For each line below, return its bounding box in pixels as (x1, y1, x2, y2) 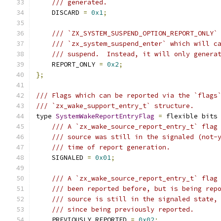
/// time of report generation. (52, 143, 170, 151)
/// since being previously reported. (52, 205, 194, 214)
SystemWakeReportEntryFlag (56, 112, 154, 120)
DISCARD (36, 8, 83, 17)
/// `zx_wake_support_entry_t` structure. (36, 102, 194, 110)
